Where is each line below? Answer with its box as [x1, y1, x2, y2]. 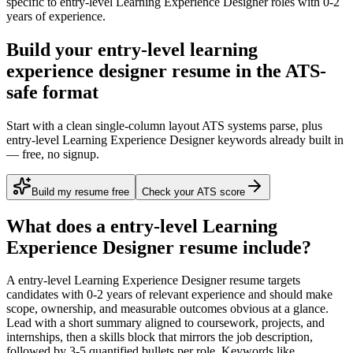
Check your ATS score [142, 185, 245, 198]
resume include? [174, 236, 311, 258]
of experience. [32, 9, 106, 23]
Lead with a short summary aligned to [6, 316, 197, 330]
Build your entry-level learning [6, 39, 258, 60]
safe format [6, 81, 98, 102]
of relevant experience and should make [132, 288, 333, 302]
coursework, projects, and [197, 316, 325, 330]
